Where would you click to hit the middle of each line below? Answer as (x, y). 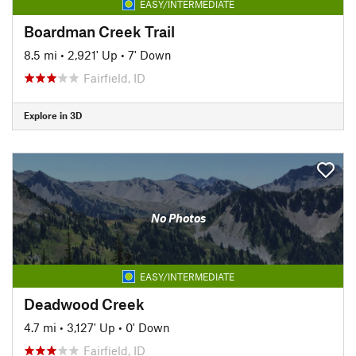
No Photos (178, 218)
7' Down (150, 54)
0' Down (148, 327)
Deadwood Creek (84, 304)
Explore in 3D (53, 115)
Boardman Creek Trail (99, 31)
